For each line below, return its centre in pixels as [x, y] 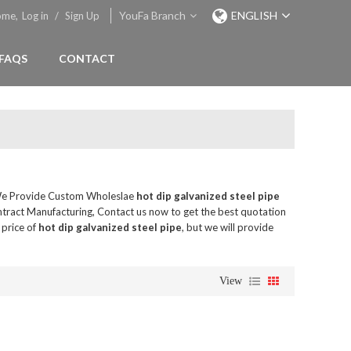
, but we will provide [228, 227]
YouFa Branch [152, 15]
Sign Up [82, 16]
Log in [35, 16]
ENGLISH [254, 15]
